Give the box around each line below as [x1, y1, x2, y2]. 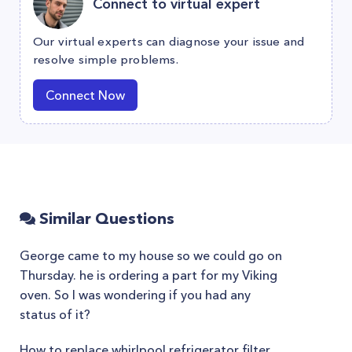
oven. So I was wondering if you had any [20, 287, 251, 302]
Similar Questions [35, 209, 174, 228]
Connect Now [46, 87, 125, 103]
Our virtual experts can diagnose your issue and [33, 34, 305, 49]
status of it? [20, 306, 90, 322]
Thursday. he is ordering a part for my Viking [20, 267, 277, 283]
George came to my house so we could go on [20, 247, 282, 263]
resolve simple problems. [33, 52, 178, 67]
